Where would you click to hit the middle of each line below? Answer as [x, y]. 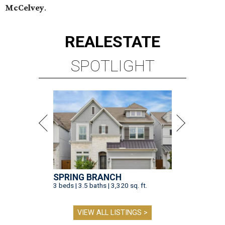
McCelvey [25, 8]
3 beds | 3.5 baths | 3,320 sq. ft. [100, 186]
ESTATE [132, 42]
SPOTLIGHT [113, 66]
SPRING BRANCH [87, 178]
